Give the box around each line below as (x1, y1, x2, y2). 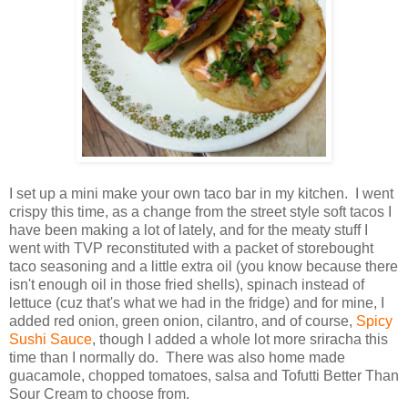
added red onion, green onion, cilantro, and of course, (9, 312, 356, 329)
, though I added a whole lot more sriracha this (92, 331, 388, 347)
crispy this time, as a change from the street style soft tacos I (9, 203, 392, 219)
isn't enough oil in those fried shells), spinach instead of (9, 276, 364, 292)
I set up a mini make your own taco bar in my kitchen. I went (9, 185, 393, 201)
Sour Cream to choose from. (9, 385, 189, 402)
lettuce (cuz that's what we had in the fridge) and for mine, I (9, 294, 384, 311)
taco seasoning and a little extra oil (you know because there (9, 258, 398, 274)
